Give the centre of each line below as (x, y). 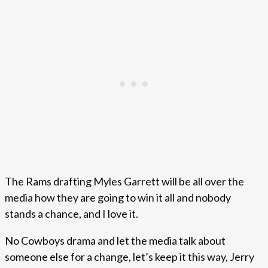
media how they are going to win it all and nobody (118, 198)
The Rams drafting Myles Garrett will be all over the (124, 182)
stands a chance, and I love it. (71, 214)
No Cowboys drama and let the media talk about (115, 241)
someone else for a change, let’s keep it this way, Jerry (130, 257)
